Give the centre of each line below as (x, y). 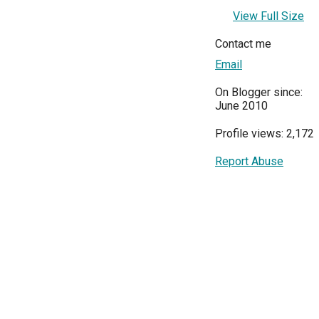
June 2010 (241, 106)
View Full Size (268, 16)
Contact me (243, 44)
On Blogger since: (259, 93)
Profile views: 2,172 (265, 134)
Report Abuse (249, 162)
